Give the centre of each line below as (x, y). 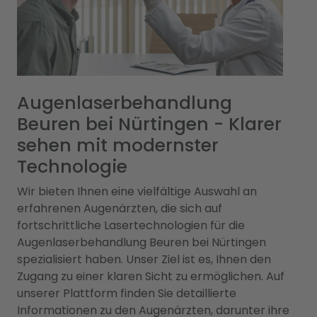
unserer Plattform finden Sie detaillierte (127, 293)
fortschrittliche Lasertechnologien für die (131, 225)
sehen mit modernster (118, 145)
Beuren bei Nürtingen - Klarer (149, 124)
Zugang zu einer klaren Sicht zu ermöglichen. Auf (151, 276)
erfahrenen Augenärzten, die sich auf (120, 208)
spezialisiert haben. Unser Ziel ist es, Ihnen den (144, 259)
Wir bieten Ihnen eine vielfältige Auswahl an (137, 191)
